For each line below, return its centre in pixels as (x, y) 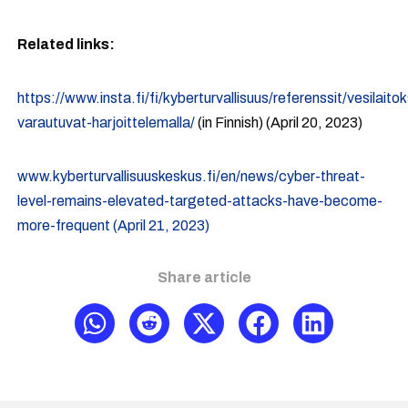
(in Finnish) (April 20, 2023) (279, 123)
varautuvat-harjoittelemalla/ (107, 123)
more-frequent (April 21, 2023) (114, 226)
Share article (204, 278)
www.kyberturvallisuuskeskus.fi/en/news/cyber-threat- (192, 177)
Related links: (66, 45)
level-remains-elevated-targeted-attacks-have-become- (200, 201)
